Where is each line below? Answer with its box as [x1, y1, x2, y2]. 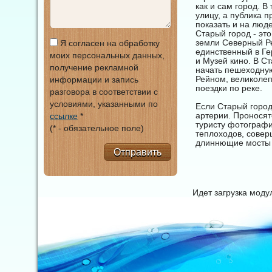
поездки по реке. [195, 83, 262, 93]
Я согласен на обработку [58, 38, 160, 48]
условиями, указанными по [50, 99, 158, 109]
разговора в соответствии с [50, 87, 158, 97]
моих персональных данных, [50, 50, 165, 60]
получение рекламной [50, 63, 138, 72]
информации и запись [50, 75, 138, 84]
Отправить [114, 147, 161, 157]
